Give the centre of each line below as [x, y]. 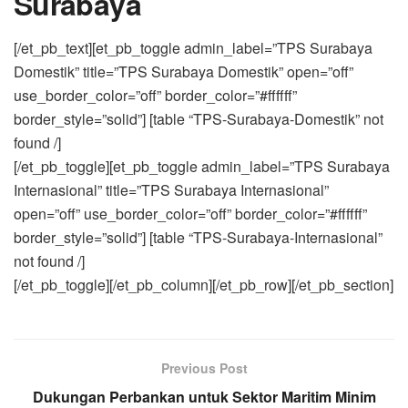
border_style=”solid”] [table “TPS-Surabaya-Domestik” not [199, 118]
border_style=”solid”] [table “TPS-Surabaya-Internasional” [198, 237]
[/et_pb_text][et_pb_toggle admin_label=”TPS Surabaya [193, 47]
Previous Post [204, 367]
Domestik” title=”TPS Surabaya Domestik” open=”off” [184, 71]
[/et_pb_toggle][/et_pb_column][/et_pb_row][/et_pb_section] [204, 284]
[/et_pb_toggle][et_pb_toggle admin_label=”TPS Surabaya [202, 166]
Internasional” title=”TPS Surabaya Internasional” [171, 189]
